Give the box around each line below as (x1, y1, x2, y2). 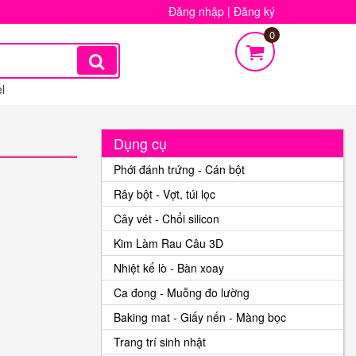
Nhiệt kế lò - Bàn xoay (114, 260, 224, 276)
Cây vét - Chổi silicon (114, 211, 219, 226)
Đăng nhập (168, 3, 224, 19)
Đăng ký (234, 3, 275, 19)
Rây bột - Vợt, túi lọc (114, 186, 215, 202)
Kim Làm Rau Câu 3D (114, 235, 223, 251)
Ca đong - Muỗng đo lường (114, 284, 250, 300)
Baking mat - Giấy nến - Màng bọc (114, 309, 286, 325)
